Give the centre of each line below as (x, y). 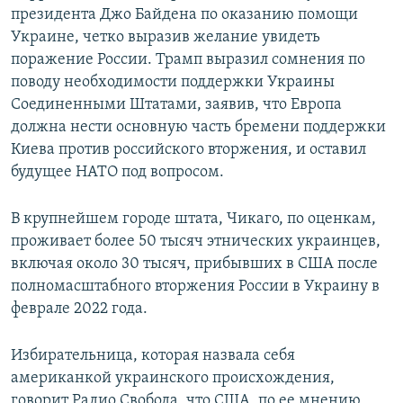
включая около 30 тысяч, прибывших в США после (194, 264)
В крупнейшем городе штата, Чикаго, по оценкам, (193, 219)
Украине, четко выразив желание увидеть (166, 37)
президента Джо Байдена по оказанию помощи (184, 14)
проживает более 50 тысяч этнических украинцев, (196, 241)
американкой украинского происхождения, (173, 378)
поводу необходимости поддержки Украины (173, 82)
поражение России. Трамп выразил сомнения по (188, 59)
